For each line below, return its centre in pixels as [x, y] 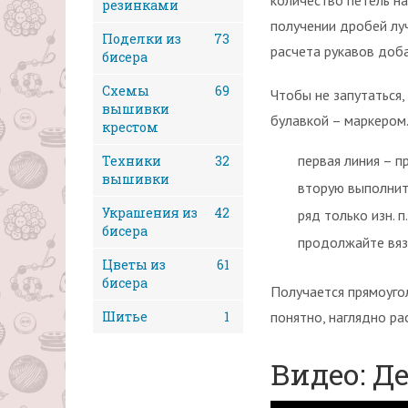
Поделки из [142, 39]
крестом [130, 127]
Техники [132, 161]
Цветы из [134, 265]
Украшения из [150, 213]
